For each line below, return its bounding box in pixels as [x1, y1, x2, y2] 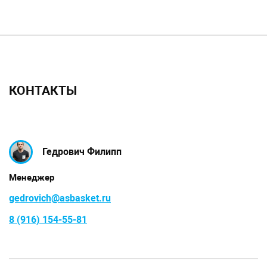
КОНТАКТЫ [9, 83, 77, 98]
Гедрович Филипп [42, 145, 122, 157]
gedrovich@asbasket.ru [9, 192, 111, 204]
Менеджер [9, 172, 54, 183]
